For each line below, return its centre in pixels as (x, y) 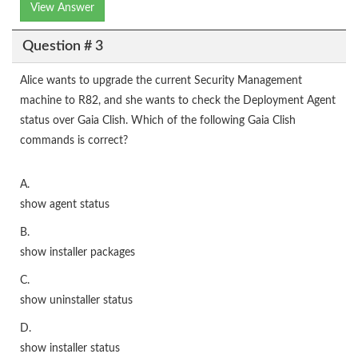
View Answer (62, 8)
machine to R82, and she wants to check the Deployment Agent (178, 101)
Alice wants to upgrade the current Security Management (161, 81)
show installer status (70, 348)
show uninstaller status (76, 300)
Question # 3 (62, 46)
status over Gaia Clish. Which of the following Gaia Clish (158, 121)
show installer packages (78, 253)
